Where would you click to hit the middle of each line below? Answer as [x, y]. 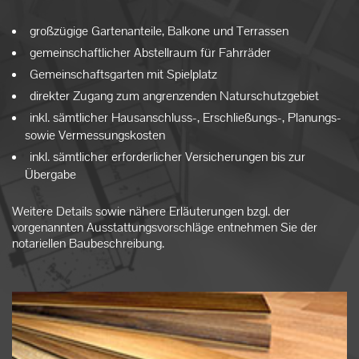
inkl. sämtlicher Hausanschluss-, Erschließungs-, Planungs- [186, 117]
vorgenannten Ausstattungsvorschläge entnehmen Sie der [165, 227]
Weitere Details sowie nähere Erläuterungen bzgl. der [151, 211]
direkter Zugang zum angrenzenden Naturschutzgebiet [174, 95]
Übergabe [50, 174]
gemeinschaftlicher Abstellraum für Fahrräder [150, 52]
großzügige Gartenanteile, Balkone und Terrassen [159, 30]
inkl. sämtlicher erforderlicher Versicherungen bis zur [167, 156]
